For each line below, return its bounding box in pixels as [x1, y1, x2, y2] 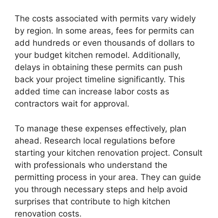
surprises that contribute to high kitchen [15, 196, 170, 206]
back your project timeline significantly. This [15, 74, 185, 85]
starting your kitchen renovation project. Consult [15, 147, 202, 158]
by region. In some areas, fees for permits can [15, 26, 194, 36]
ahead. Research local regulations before [15, 135, 175, 145]
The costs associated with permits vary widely [15, 14, 196, 24]
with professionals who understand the [15, 160, 167, 170]
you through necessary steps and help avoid [15, 184, 188, 194]
